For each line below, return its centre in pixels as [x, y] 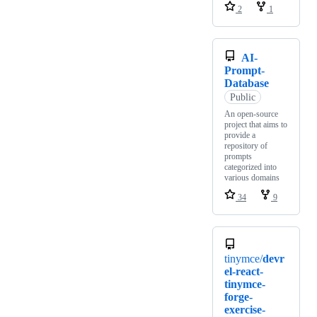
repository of [246, 146]
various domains [252, 178]
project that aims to [256, 125]
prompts [238, 157]
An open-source [251, 114]
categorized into [250, 167]
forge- [238, 297]
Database [247, 83]
